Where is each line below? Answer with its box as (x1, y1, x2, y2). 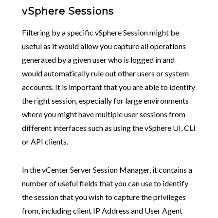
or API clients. (21, 136, 68, 146)
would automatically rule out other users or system (21, 68, 189, 78)
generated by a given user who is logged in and (21, 54, 175, 64)
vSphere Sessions (21, 5, 114, 17)
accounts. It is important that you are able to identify (21, 82, 195, 91)
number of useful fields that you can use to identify (21, 178, 188, 188)
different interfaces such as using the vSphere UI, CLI (21, 123, 196, 132)
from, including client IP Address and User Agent (21, 205, 182, 215)
